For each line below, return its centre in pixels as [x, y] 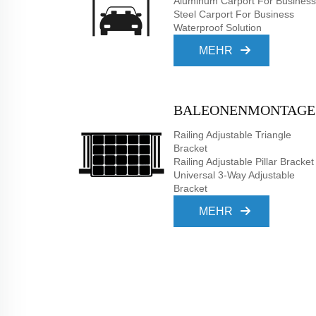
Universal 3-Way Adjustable [234, 175]
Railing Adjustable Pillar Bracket [244, 162]
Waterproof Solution [218, 28]
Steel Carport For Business [234, 14]
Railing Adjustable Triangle [232, 135]
